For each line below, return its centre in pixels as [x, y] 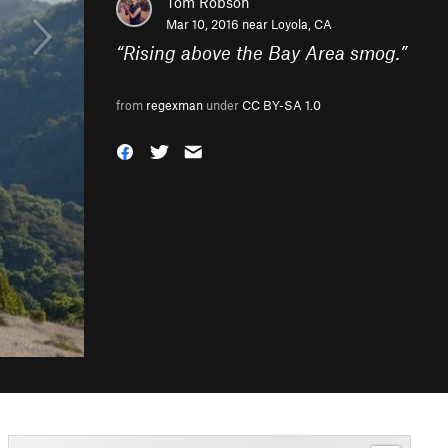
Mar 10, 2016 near [218, 24]
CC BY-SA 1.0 [281, 105]
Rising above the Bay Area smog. [261, 52]
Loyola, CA [301, 24]
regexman [174, 105]
